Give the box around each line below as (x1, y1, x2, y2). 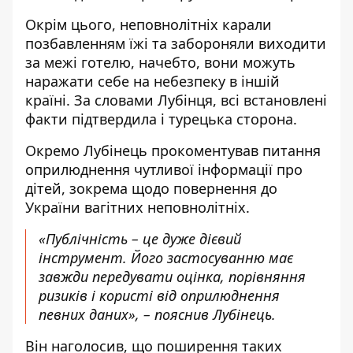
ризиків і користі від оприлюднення (39, 286, 280, 305)
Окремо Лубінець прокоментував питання (25, 141, 321, 160)
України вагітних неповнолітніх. (25, 198, 250, 217)
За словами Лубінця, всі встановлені (74, 91, 327, 110)
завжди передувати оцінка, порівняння (39, 267, 306, 286)
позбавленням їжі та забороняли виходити (25, 34, 326, 53)
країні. (25, 91, 74, 110)
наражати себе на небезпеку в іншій (25, 72, 280, 91)
